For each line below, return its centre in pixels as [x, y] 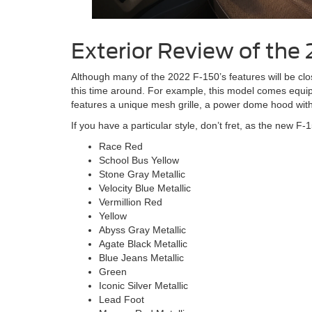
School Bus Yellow [139, 160]
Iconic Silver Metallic [143, 285]
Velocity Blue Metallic [145, 188]
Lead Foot [122, 299]
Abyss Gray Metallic [142, 229]
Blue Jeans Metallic [141, 257]
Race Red [121, 146]
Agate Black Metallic [143, 243]
